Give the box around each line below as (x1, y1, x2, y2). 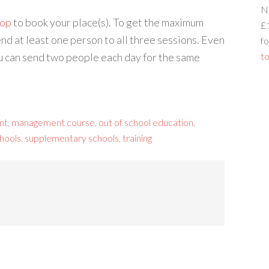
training (122, 132, 152, 144)
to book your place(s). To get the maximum (11, 16, 204, 29)
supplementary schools (25, 132, 119, 144)
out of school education (98, 116, 193, 128)
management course (11, 116, 95, 128)
